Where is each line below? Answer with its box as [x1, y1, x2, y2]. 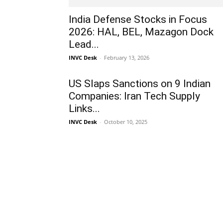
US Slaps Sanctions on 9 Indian [69, 78, 211, 90]
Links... [69, 103, 100, 114]
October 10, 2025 [104, 118, 147, 125]
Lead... [69, 38, 99, 50]
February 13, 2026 [104, 54, 149, 61]
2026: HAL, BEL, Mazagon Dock [69, 26, 214, 38]
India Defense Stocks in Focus [69, 13, 207, 25]
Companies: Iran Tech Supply [69, 90, 200, 102]
